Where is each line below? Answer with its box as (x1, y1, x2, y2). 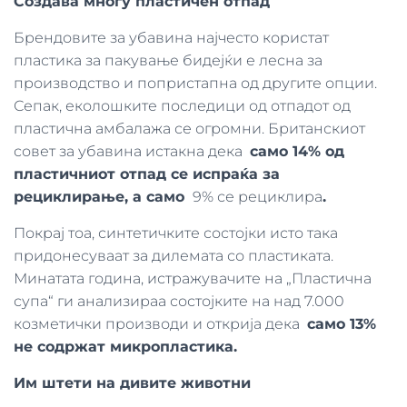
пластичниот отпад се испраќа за (14, 165, 280, 183)
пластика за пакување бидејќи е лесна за (14, 52, 323, 69)
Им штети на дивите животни (14, 374, 251, 392)
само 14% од (250, 143, 344, 160)
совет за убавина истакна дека (14, 143, 250, 160)
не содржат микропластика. (14, 338, 237, 355)
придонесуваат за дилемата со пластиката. (14, 247, 333, 264)
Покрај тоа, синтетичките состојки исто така (14, 224, 338, 242)
